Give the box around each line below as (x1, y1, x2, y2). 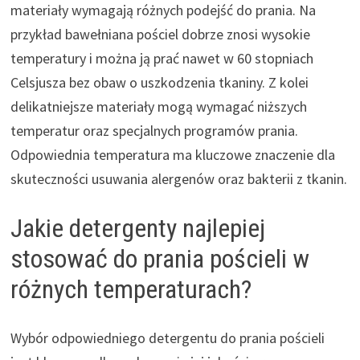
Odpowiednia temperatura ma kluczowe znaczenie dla (10, 145, 335, 164)
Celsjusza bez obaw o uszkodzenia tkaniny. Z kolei (10, 72, 309, 92)
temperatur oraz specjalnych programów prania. (10, 121, 298, 140)
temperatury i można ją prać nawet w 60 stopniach (10, 48, 313, 67)
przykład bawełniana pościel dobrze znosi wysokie (10, 24, 310, 43)
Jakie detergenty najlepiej (10, 212, 265, 243)
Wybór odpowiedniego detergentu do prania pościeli (10, 328, 325, 347)
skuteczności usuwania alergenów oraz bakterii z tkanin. (10, 169, 347, 188)
